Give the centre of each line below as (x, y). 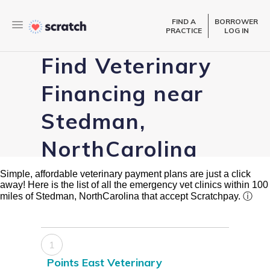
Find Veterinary (126, 66)
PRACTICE (184, 30)
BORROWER (236, 21)
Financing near (123, 94)
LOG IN (236, 30)
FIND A (184, 21)
